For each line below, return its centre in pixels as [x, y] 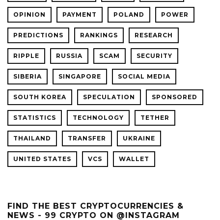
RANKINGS [99, 35]
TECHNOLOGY [98, 118]
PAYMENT [80, 15]
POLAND [129, 15]
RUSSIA [69, 56]
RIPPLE [26, 56]
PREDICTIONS [38, 35]
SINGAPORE [80, 77]
